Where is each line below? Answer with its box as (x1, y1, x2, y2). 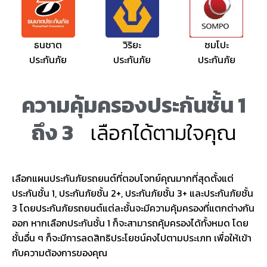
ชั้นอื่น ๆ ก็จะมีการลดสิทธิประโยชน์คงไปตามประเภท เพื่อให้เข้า (12, 231, 252, 246)
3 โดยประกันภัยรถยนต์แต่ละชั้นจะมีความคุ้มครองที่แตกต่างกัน (12, 201, 254, 216)
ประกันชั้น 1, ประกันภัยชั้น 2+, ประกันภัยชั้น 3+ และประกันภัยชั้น (12, 186, 253, 201)
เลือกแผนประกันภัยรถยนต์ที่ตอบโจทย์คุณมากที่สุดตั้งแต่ (12, 171, 234, 186)
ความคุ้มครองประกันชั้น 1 (21, 89, 246, 122)
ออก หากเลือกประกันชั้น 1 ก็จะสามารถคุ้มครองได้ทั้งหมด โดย (12, 216, 249, 231)
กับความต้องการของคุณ (12, 246, 107, 260)
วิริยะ (123, 38, 142, 52)
